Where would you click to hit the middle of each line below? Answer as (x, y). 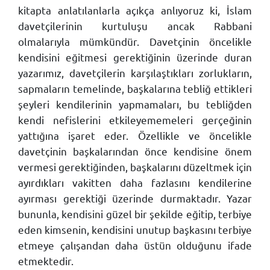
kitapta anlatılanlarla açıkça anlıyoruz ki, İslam (135, 10)
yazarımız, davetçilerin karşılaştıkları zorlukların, (135, 73)
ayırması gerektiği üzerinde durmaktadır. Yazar (135, 198)
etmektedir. (46, 261)
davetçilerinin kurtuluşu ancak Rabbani (135, 26)
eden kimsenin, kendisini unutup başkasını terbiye (135, 229)
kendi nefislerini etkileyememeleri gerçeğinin (135, 120)
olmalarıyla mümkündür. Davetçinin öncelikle (135, 41)
